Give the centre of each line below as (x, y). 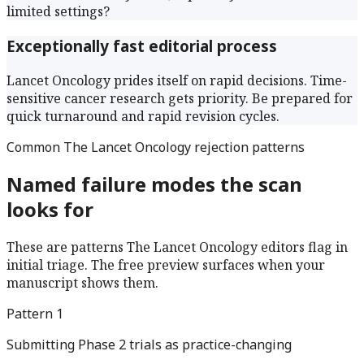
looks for (50, 210)
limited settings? (58, 12)
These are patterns (67, 247)
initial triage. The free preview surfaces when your (166, 265)
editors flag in (303, 247)
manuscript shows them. (82, 283)
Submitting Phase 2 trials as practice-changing (149, 345)
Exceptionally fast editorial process (142, 45)
